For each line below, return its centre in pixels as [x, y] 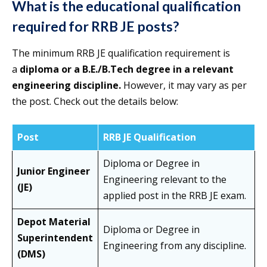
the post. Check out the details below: [95, 102]
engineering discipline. [68, 86]
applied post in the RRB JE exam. [175, 196]
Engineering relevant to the [165, 180]
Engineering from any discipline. [175, 246]
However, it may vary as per [185, 86]
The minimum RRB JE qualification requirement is [121, 53]
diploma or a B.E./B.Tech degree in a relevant [127, 69]
